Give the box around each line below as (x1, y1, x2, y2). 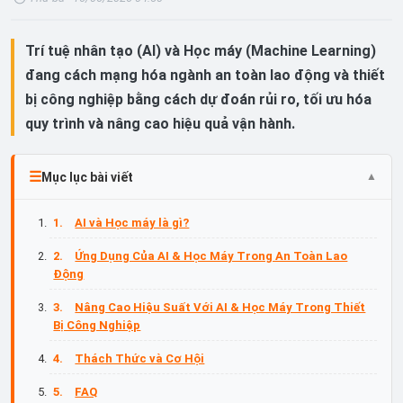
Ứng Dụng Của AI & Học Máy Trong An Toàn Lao (75, 248, 348, 263)
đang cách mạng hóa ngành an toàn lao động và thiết (25, 67, 385, 84)
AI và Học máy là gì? (75, 216, 190, 229)
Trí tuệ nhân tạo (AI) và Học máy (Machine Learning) (25, 42, 376, 59)
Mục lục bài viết (41, 169, 133, 184)
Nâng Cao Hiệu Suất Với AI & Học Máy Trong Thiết (75, 300, 366, 314)
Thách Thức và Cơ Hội (75, 351, 205, 365)
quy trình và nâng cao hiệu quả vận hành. (25, 115, 295, 132)
